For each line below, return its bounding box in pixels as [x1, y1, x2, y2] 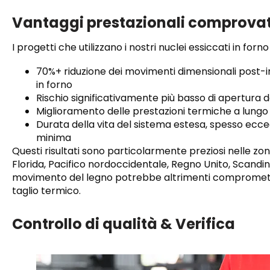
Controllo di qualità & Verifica [12, 214, 235, 234]
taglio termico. [12, 184, 81, 198]
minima [36, 131, 71, 145]
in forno [36, 78, 72, 92]
